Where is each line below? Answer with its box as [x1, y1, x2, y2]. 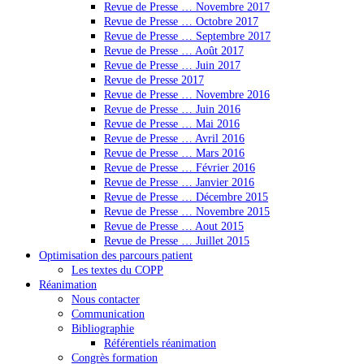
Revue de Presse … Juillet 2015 [104, 234, 249, 247]
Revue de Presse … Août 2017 [104, 44, 244, 57]
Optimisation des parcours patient [39, 249, 193, 262]
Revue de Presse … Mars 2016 [104, 146, 245, 159]
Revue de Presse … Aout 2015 [104, 219, 244, 232]
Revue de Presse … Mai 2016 [104, 117, 240, 130]
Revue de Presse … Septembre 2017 [104, 29, 271, 42]
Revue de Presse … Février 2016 [104, 161, 255, 174]
